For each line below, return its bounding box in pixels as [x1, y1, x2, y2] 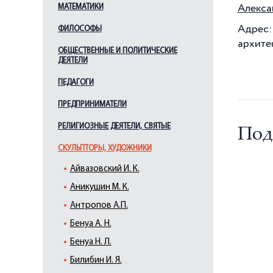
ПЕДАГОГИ [57, 79, 94, 87]
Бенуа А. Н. [69, 219, 112, 229]
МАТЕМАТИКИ [57, 3, 104, 11]
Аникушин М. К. [69, 183, 129, 192]
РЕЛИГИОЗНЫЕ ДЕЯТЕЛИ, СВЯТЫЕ [57, 122, 171, 130]
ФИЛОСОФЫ [57, 25, 102, 33]
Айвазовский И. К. [69, 165, 140, 174]
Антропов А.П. [69, 201, 128, 210]
